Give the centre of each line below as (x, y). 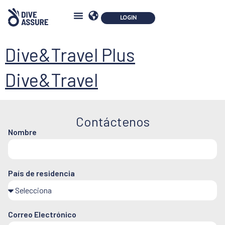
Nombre (22, 132)
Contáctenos (113, 121)
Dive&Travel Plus (70, 54)
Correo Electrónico (42, 214)
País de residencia (41, 173)
